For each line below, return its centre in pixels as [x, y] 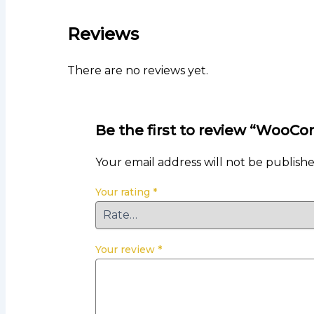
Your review [127, 250]
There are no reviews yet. [138, 71]
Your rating [124, 192]
